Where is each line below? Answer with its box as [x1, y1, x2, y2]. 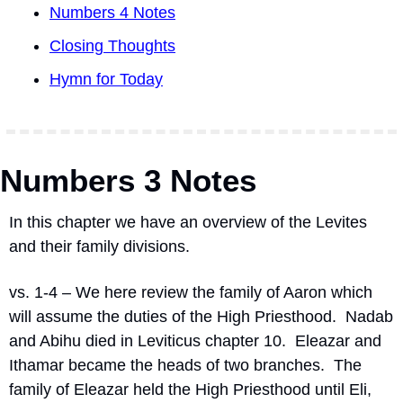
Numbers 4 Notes [49, 4, 175, 22]
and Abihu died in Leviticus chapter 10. [9, 332, 286, 350]
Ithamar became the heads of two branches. [9, 356, 325, 374]
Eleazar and [295, 332, 381, 350]
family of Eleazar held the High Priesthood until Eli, [9, 381, 372, 399]
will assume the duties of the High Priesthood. [9, 308, 336, 326]
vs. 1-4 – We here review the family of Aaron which [9, 283, 372, 301]
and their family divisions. [9, 237, 190, 255]
